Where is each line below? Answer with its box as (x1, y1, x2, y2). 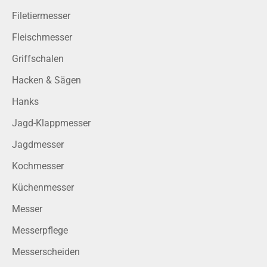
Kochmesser (12, 160, 64, 172)
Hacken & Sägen (12, 74, 81, 86)
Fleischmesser (12, 32, 72, 44)
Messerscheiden (12, 246, 80, 258)
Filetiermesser (12, 10, 70, 22)
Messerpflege (12, 225, 68, 237)
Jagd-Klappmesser (12, 117, 91, 129)
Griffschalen (12, 53, 64, 65)
